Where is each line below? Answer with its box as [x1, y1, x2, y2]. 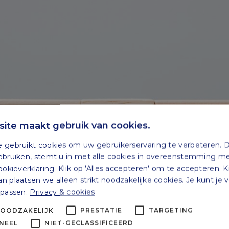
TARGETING [149, 206, 193, 214]
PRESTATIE [80, 206, 122, 214]
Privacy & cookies [30, 187, 95, 196]
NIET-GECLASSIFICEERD [44, 219, 133, 227]
